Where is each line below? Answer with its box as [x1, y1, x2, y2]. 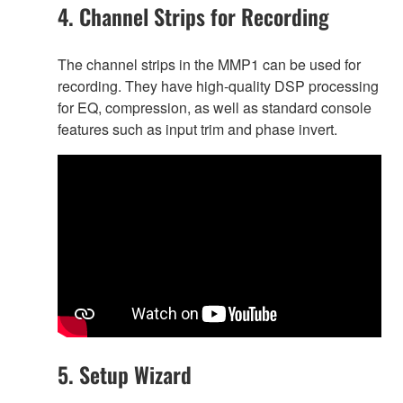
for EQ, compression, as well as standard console [58, 96, 372, 118]
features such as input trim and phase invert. [58, 118, 337, 139]
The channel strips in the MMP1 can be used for [58, 53, 361, 75]
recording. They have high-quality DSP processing [58, 75, 379, 96]
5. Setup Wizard [58, 358, 192, 391]
